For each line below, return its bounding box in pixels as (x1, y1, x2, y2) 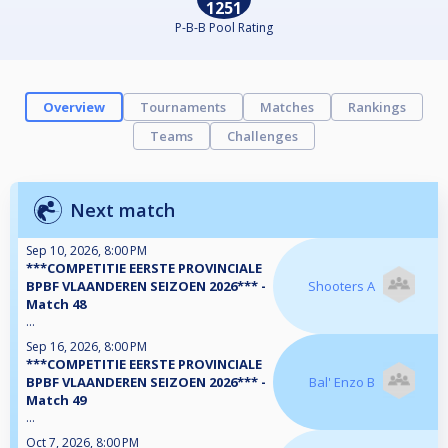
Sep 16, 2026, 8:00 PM (26, 338, 147, 356)
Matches (260, 98, 314, 117)
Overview (43, 98, 105, 117)
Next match (70, 198, 175, 223)
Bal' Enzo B (309, 373, 375, 392)
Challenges (227, 127, 298, 146)
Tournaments (140, 98, 226, 117)
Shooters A (308, 277, 375, 296)
